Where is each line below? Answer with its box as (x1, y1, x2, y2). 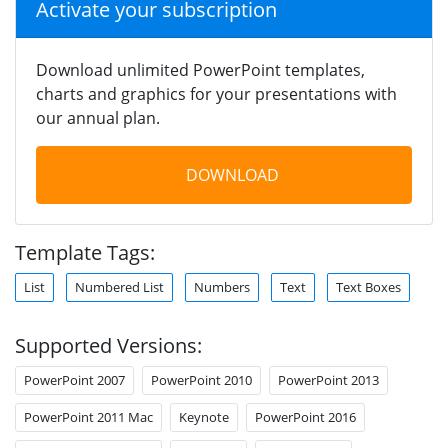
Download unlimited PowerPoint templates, (36, 58, 365, 81)
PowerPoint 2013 (278, 370, 379, 389)
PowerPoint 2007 (24, 370, 125, 389)
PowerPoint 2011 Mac (24, 407, 153, 426)
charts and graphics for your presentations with (36, 82, 397, 105)
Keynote (179, 407, 229, 426)
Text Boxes (336, 277, 401, 296)
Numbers (194, 277, 250, 296)
